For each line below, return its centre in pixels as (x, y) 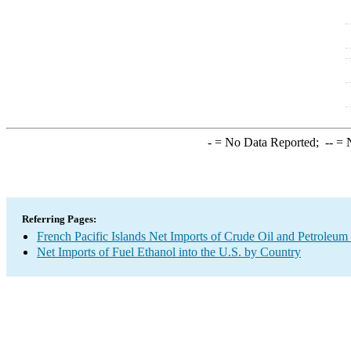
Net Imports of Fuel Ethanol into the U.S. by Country (169, 252)
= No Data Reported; (268, 142)
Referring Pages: (59, 219)
